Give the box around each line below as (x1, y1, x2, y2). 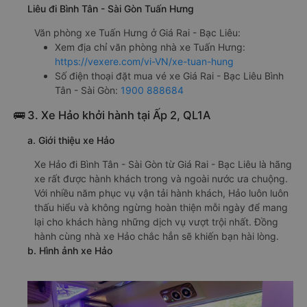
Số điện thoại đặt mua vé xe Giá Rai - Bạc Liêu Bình (55, 69, 284, 82)
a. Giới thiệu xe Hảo (27, 134, 114, 146)
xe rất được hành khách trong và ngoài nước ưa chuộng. (34, 172, 288, 184)
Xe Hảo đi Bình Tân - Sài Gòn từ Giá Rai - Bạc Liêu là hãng (34, 158, 292, 170)
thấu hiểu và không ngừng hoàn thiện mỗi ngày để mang (34, 201, 288, 213)
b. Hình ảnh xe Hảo (27, 244, 112, 256)
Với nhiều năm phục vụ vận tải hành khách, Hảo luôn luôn (34, 186, 288, 199)
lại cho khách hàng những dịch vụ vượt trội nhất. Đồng (34, 215, 278, 228)
